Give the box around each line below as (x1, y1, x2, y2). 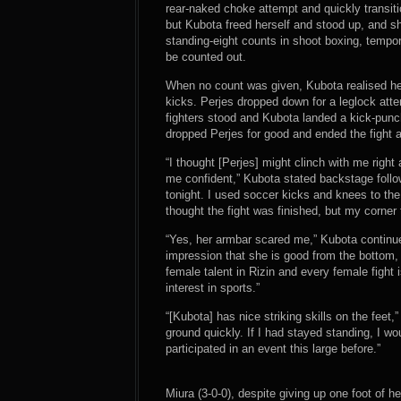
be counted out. (166, 50, 246, 64)
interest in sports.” (166, 281, 260, 294)
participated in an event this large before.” (166, 342, 380, 355)
